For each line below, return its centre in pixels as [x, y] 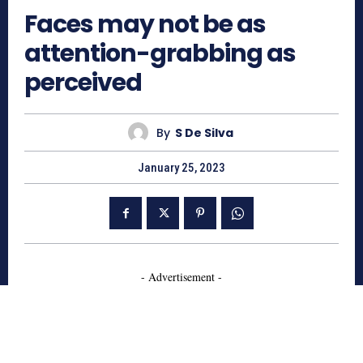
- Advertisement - [181, 277]
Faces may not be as [145, 25]
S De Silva [204, 132]
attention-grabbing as [160, 54]
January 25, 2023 [181, 168]
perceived [83, 83]
